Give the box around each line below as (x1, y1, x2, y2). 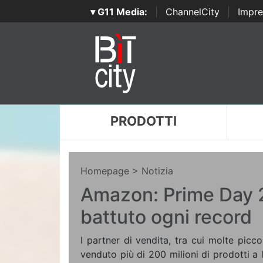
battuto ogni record (80, 205, 252, 228)
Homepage (80, 165, 129, 177)
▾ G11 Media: (90, 6, 147, 18)
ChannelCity (165, 6, 220, 18)
